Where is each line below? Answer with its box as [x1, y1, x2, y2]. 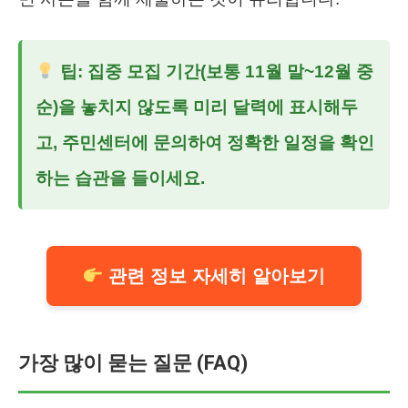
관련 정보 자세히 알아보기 [103, 265, 326, 286]
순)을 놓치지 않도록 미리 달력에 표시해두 [36, 97, 358, 117]
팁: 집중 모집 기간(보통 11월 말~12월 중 [55, 61, 373, 81]
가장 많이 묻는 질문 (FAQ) [18, 351, 248, 374]
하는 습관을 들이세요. [36, 168, 205, 188]
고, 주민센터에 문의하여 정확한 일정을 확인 [36, 132, 374, 152]
